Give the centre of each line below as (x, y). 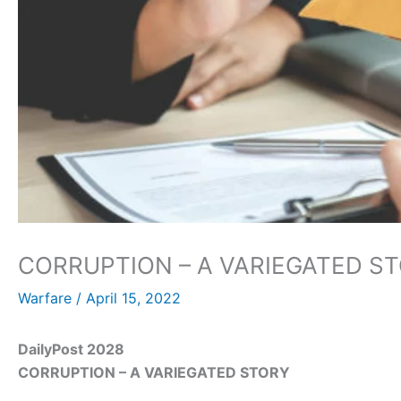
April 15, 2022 (133, 299)
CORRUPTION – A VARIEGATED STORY (154, 373)
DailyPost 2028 (71, 350)
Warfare (45, 299)
